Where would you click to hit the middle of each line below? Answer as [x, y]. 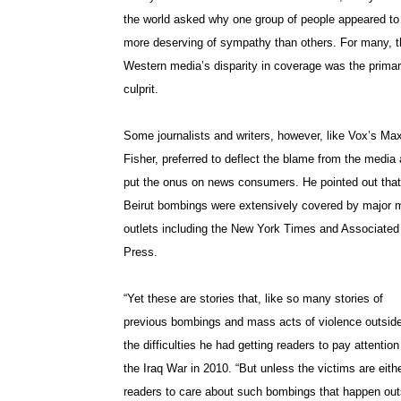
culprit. [141, 90]
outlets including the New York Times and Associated [261, 229]
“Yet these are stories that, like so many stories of [253, 299]
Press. [141, 252]
